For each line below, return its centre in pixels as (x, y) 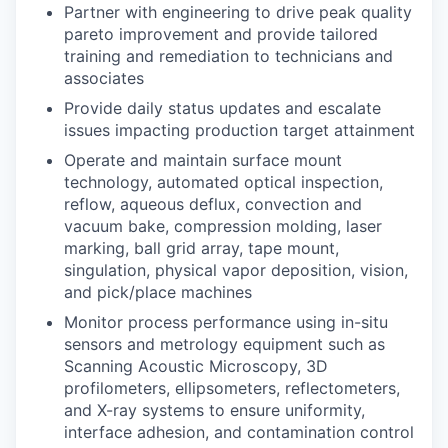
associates (104, 77)
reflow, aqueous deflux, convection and (213, 203)
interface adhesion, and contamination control (239, 431)
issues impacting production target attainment (239, 129)
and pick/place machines (158, 291)
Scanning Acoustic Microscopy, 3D (196, 365)
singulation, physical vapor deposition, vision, (236, 269)
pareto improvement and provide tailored (221, 33)
